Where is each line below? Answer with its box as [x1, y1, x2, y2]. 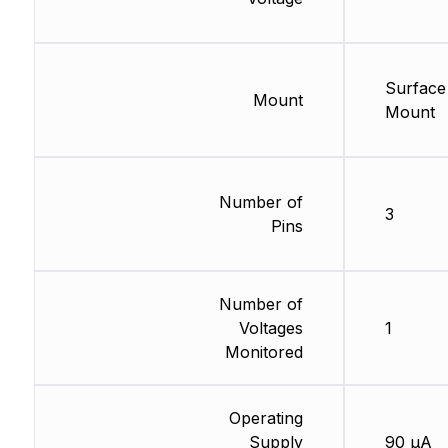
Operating [228, 408, 303, 429]
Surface [384, 78, 446, 99]
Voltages [238, 318, 303, 339]
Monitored [224, 342, 303, 363]
